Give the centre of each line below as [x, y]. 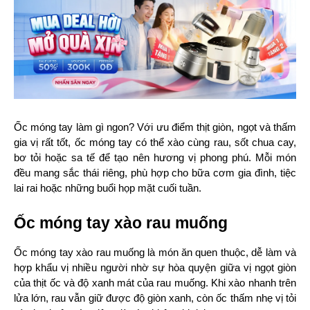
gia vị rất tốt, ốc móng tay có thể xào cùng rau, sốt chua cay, [155, 142]
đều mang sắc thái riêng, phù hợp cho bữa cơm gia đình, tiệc [155, 173]
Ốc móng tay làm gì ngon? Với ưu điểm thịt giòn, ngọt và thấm [155, 127]
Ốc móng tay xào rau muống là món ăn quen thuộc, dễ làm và [155, 252]
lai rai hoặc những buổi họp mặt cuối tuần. [108, 188]
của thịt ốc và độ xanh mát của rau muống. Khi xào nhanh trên [155, 283]
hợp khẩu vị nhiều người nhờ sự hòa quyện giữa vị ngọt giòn [155, 267]
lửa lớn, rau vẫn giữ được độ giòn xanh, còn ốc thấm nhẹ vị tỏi [155, 298]
